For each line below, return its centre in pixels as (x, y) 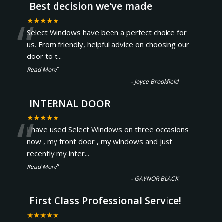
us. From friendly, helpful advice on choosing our (108, 44)
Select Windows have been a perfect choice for (107, 32)
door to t (42, 56)
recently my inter (55, 153)
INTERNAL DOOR (70, 103)
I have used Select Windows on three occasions (108, 129)
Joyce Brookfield (157, 82)
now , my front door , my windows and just (99, 141)
